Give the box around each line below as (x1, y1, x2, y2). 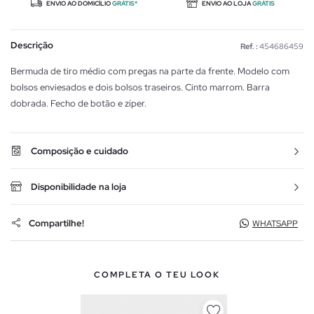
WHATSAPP (252, 218, 298, 230)
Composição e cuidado (31, 145, 128, 158)
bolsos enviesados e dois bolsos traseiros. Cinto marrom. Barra (11, 81, 270, 94)
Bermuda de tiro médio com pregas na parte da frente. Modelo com (11, 65, 289, 78)
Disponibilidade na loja (31, 181, 126, 193)
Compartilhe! (29, 217, 84, 229)
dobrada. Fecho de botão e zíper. (11, 97, 146, 110)
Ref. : (240, 41, 258, 52)
